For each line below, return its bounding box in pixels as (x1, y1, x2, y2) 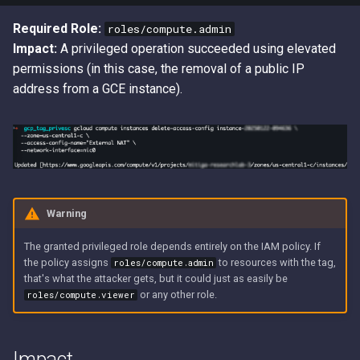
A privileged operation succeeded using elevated (57, 41, 336, 57)
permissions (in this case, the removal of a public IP (13, 61, 305, 77)
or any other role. (137, 288, 217, 301)
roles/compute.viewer (26, 288, 135, 301)
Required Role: (13, 21, 101, 37)
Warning (46, 207, 87, 219)
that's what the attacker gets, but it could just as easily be (23, 272, 288, 284)
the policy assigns (23, 256, 111, 268)
